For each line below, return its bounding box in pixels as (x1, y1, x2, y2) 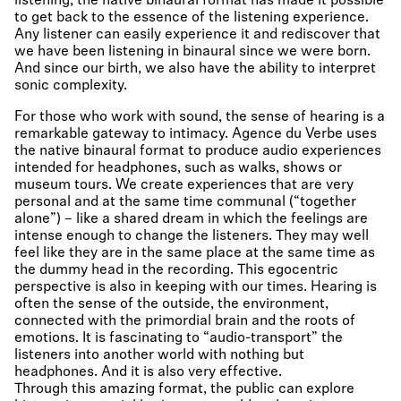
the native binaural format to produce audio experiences (14, 144, 381, 158)
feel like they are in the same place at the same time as (14, 246, 375, 260)
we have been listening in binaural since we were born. (14, 45, 371, 59)
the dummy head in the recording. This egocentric (14, 263, 338, 277)
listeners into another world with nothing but (14, 348, 304, 363)
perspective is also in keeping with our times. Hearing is (14, 280, 377, 294)
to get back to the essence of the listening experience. (14, 11, 369, 25)
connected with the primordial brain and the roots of (14, 314, 355, 328)
